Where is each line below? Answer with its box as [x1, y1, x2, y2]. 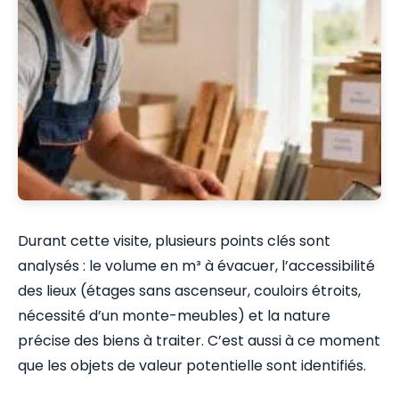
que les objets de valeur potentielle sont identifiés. [18, 354, 366, 376]
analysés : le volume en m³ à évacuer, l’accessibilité [18, 255, 375, 276]
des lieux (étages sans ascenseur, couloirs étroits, [18, 280, 361, 301]
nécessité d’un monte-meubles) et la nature [18, 305, 330, 326]
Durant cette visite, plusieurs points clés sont [18, 230, 330, 251]
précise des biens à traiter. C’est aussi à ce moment [18, 330, 380, 351]
